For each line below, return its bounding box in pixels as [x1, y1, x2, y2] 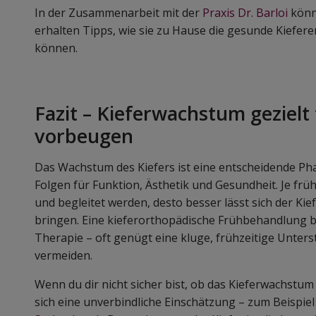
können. [35, 40, 78, 56]
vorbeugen [35, 123, 133, 150]
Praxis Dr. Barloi [202, 5, 288, 21]
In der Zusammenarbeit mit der [35, 5, 202, 21]
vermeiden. [35, 248, 92, 264]
